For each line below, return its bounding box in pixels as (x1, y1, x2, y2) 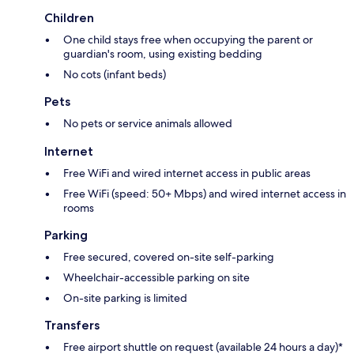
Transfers (44, 318, 100, 333)
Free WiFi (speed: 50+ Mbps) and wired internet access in (63, 186, 346, 201)
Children (44, 10, 94, 26)
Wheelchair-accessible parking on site (63, 270, 250, 285)
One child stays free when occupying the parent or (63, 32, 313, 47)
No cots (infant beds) (63, 67, 166, 82)
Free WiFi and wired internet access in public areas (63, 166, 311, 181)
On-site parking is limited (63, 291, 187, 306)
